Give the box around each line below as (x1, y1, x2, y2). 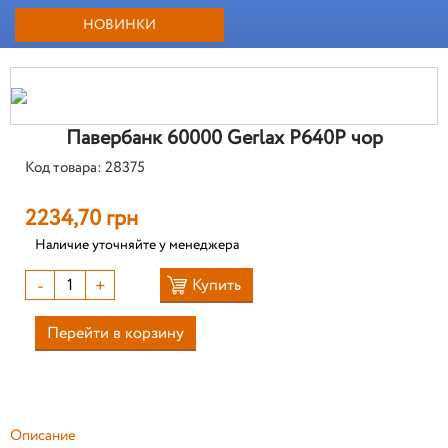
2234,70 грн (25, 203, 138, 235)
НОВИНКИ (83, 15, 156, 35)
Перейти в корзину (47, 322, 184, 345)
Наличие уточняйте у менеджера (35, 235, 239, 255)
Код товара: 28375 (25, 157, 145, 179)
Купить (192, 274, 242, 297)
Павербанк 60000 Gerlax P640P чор (65, 124, 383, 153)
